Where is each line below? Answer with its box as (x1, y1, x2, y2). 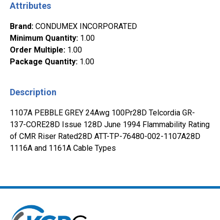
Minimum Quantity (10, 33, 76, 43)
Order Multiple (10, 45, 63, 55)
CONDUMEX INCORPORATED (35, 22, 137, 31)
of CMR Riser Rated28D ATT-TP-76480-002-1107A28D (10, 132, 200, 141)
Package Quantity (10, 57, 76, 66)
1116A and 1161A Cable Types (10, 143, 116, 153)
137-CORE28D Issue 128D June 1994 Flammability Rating (10, 120, 210, 129)
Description (10, 87, 56, 97)
